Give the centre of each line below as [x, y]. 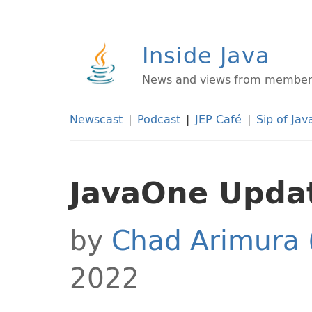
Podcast [159, 119]
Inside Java [206, 55]
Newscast [96, 119]
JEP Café [218, 119]
